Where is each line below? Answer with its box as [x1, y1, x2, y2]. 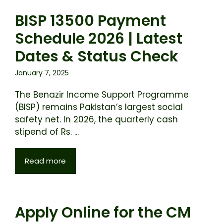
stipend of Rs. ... [15, 126, 79, 138]
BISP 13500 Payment [15, 10, 166, 31]
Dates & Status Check [15, 46, 178, 67]
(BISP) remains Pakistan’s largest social [15, 101, 183, 113]
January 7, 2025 [15, 68, 69, 78]
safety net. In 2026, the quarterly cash [15, 113, 178, 125]
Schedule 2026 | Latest [15, 28, 182, 49]
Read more [25, 156, 66, 166]
